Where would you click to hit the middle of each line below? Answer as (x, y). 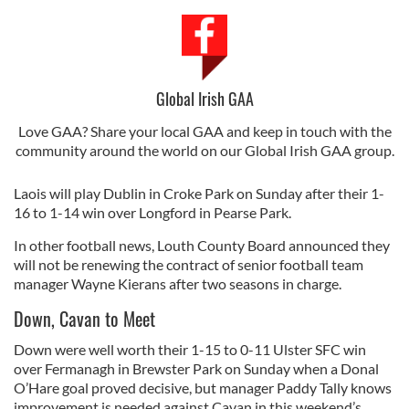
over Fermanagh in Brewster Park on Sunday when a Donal (196, 369)
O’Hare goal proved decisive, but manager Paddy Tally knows (203, 388)
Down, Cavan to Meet (84, 319)
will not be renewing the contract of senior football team (189, 265)
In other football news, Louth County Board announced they (202, 246)
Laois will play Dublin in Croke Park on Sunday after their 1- (199, 194)
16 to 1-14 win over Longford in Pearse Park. (152, 213)
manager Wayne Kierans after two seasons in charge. (178, 284)
